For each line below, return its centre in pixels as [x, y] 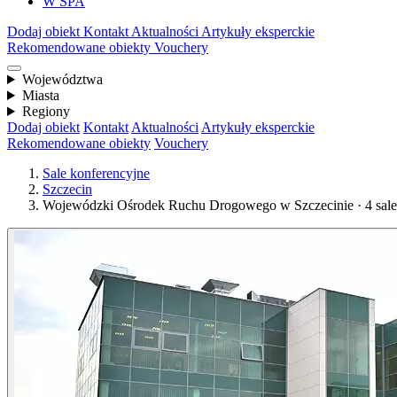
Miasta [40, 95]
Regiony [46, 111]
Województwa [62, 79]
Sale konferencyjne [96, 173]
